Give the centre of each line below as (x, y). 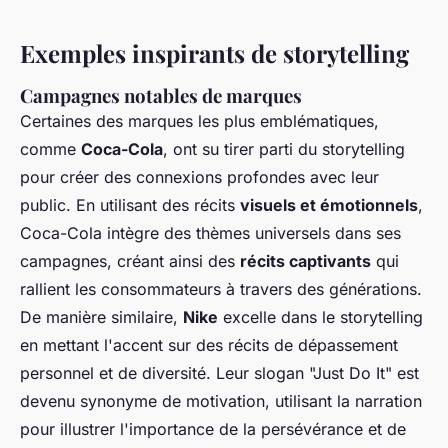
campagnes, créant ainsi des (130, 261)
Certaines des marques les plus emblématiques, (199, 121)
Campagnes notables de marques (161, 96)
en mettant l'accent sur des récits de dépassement (209, 345)
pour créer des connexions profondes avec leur (199, 177)
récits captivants (305, 261)
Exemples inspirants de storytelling (214, 53)
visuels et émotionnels (329, 205)
